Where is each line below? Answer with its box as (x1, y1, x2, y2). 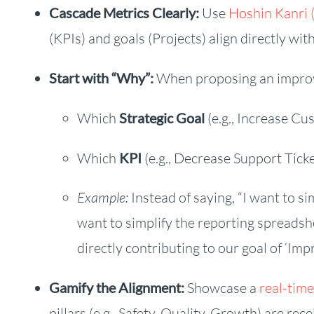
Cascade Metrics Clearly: (48, 4, 199, 22)
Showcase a (184, 279, 259, 297)
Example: (76, 189, 128, 207)
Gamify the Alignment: (48, 279, 184, 296)
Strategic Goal (118, 109, 205, 127)
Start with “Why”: (48, 69, 153, 87)
